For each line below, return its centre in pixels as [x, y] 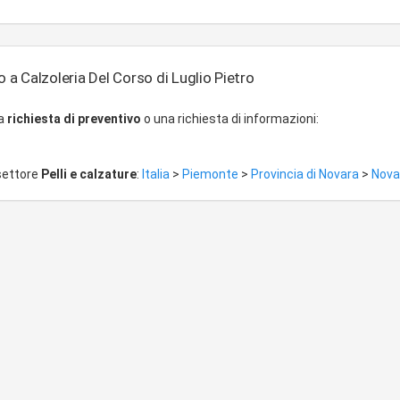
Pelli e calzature [89, 174]
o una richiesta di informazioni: [230, 119]
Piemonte [212, 174]
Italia [157, 174]
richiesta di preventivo [74, 119]
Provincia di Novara [306, 174]
